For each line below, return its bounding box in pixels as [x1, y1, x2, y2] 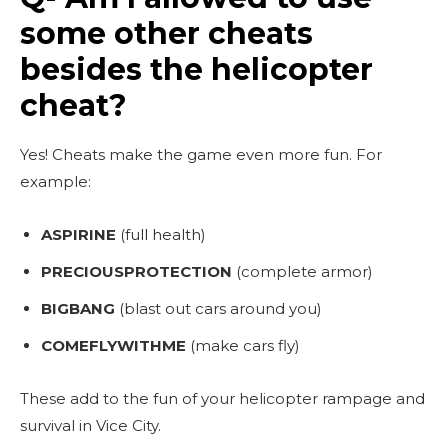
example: [20, 171, 91, 191]
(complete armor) [232, 261, 373, 281]
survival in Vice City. [20, 415, 161, 435]
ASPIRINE [41, 224, 116, 244]
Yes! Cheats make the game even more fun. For [20, 144, 382, 164]
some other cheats [20, 14, 313, 52]
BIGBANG [41, 298, 115, 318]
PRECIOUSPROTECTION [41, 261, 232, 281]
